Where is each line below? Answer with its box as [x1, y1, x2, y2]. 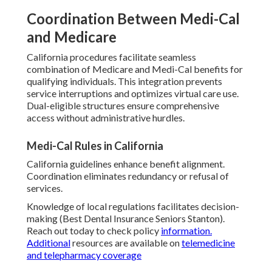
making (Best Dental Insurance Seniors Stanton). [27, 212, 225, 225]
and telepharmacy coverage [27, 249, 141, 261]
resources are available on [70, 237, 182, 249]
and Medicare [27, 28, 117, 46]
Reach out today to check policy [27, 225, 161, 237]
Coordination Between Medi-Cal [27, 10, 240, 28]
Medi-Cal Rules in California [27, 139, 163, 153]
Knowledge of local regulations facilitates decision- [27, 200, 239, 212]
